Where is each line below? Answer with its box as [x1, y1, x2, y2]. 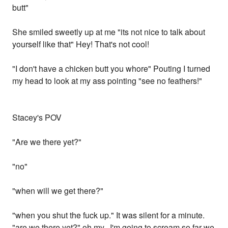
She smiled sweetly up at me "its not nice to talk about [12, 26, 206, 38]
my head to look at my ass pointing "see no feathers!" [12, 75, 203, 87]
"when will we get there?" [12, 185, 104, 197]
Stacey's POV [12, 111, 62, 124]
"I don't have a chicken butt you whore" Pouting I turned [12, 63, 211, 75]
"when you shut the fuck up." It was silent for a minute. [12, 209, 205, 221]
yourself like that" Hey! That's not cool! [12, 38, 150, 50]
